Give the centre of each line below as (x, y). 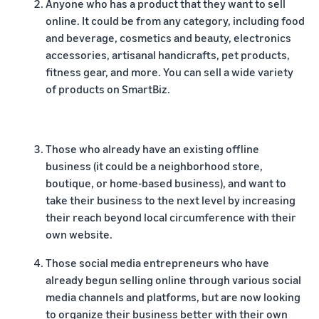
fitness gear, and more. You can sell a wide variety (169, 72)
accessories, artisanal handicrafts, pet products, (168, 55)
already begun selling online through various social (173, 280)
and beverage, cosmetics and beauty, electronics (168, 38)
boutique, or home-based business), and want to (166, 183)
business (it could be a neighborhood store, (154, 166)
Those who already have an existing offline (152, 149)
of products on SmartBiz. (108, 89)
